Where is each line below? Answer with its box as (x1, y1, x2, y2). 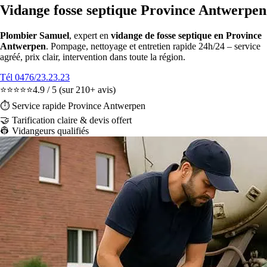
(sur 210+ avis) (59, 84, 116, 95)
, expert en (69, 30, 111, 41)
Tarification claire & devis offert (12, 114, 132, 125)
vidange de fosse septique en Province (111, 30, 262, 41)
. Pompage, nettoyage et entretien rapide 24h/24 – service (46, 41, 260, 51)
